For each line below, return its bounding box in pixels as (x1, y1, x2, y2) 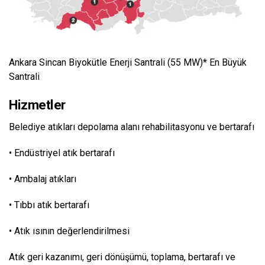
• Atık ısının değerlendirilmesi (9, 225, 130, 237)
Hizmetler (9, 97, 66, 113)
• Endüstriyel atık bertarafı (9, 147, 115, 159)
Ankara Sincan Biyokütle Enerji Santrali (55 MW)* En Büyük (9, 57, 247, 69)
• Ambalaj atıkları (9, 173, 76, 185)
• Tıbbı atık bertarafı (9, 199, 89, 211)
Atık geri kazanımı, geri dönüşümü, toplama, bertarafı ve (9, 251, 235, 263)
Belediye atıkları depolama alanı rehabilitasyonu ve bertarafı (9, 121, 254, 133)
